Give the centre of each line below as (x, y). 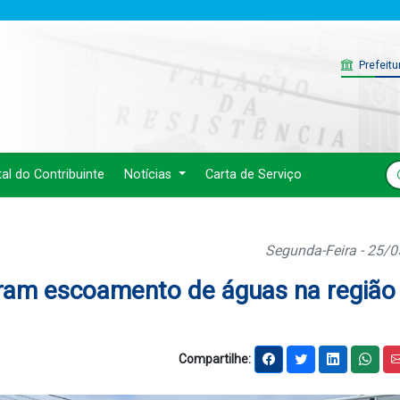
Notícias (150, 175)
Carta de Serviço (253, 175)
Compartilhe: (215, 358)
